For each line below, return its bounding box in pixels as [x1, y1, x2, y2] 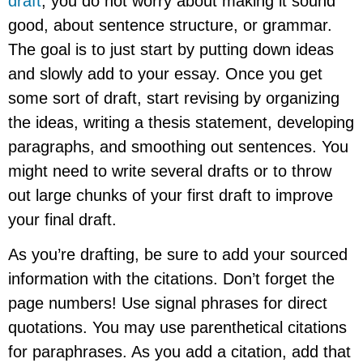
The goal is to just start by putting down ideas [8, 41, 335, 59]
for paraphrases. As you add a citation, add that [8, 343, 352, 361]
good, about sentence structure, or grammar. [8, 16, 333, 35]
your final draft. [8, 211, 122, 229]
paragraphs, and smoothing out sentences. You [8, 138, 349, 156]
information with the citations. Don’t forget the [8, 270, 335, 288]
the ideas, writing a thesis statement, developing [8, 113, 355, 132]
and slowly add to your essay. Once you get [8, 65, 323, 83]
